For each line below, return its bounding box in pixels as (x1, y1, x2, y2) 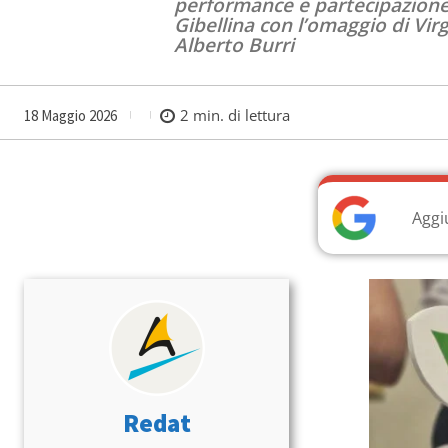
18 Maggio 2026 (24, 105, 117, 125)
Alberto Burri (174, 31, 294, 58)
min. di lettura (189, 105, 290, 126)
